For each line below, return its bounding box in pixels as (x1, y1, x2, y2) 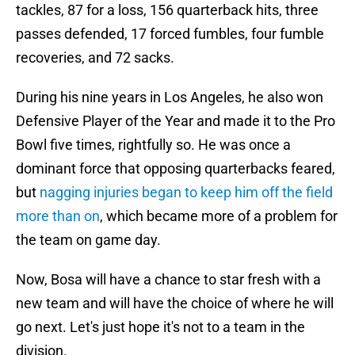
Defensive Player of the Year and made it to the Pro (16, 113, 335, 130)
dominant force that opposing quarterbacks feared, (16, 160, 335, 177)
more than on (16, 208, 100, 225)
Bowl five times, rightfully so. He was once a (16, 136, 291, 154)
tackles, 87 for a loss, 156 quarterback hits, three (16, 2, 319, 19)
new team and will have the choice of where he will (16, 295, 334, 312)
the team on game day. (16, 231, 161, 249)
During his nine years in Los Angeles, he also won (16, 89, 323, 106)
